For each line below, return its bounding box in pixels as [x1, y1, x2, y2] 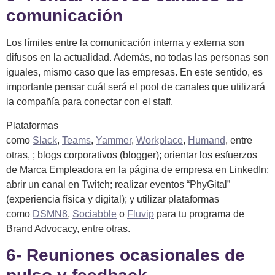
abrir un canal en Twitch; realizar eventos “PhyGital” [6, 179, 230, 190]
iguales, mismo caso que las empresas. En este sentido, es [6, 67, 263, 78]
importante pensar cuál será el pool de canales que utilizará [6, 82, 265, 93]
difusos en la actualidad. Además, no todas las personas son [6, 52, 269, 63]
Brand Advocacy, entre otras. [6, 223, 130, 234]
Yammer [96, 134, 131, 145]
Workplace [136, 134, 183, 145]
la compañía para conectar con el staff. [6, 96, 173, 107]
